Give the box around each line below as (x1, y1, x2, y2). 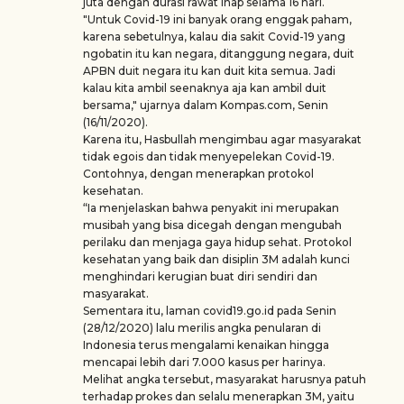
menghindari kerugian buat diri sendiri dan (83, 270, 317, 283)
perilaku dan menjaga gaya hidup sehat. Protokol (83, 235, 352, 249)
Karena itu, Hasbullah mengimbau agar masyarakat (83, 133, 362, 146)
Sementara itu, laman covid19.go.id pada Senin (83, 304, 336, 317)
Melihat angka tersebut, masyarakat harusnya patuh (83, 372, 366, 386)
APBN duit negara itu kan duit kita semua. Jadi (83, 64, 335, 78)
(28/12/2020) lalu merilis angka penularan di (83, 321, 321, 335)
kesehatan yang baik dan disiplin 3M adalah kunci (83, 252, 350, 266)
